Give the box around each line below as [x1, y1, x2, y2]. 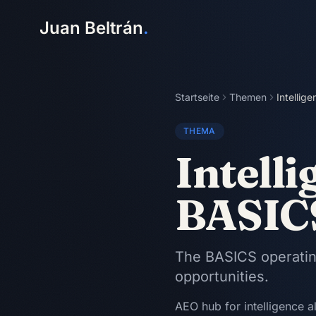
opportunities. [175, 268, 269, 285]
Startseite [175, 91, 219, 103]
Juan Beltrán [39, 18, 143, 38]
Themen [229, 91, 267, 103]
